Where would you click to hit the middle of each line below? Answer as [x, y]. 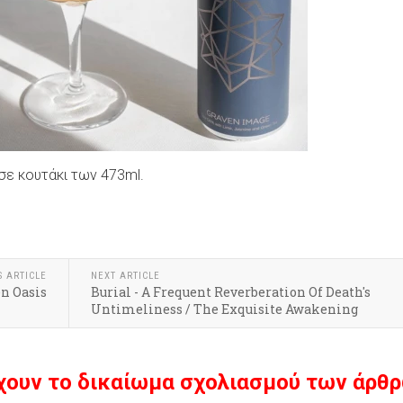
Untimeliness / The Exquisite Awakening [224, 309]
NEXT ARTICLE [125, 276]
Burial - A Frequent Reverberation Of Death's [231, 292]
